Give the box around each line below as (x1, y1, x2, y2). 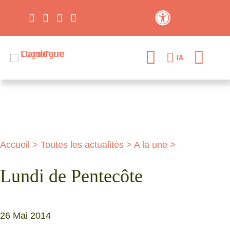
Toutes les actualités (41, 140, 124, 150)
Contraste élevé (162, 25, 214, 33)
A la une (134, 140, 167, 150)
